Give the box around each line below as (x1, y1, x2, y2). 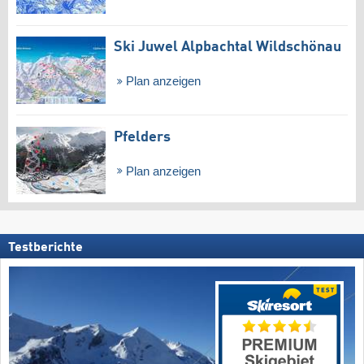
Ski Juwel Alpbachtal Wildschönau (114, 39, 341, 54)
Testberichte (8, 241, 83, 255)
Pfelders (114, 129, 171, 145)
